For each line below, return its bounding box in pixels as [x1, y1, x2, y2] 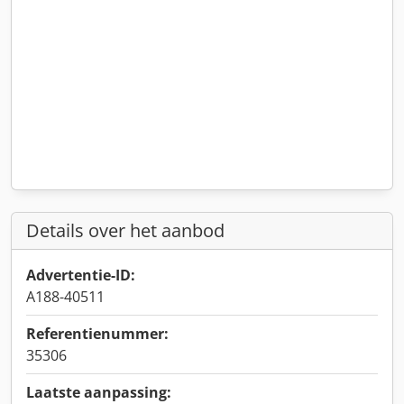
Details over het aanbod [26, 218, 225, 243]
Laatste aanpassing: [26, 382, 171, 402]
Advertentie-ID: [26, 265, 135, 285]
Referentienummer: [26, 324, 169, 344]
